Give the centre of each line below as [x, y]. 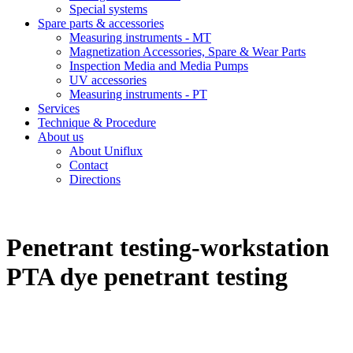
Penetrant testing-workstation [168, 248]
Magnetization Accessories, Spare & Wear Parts [188, 52]
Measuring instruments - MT [140, 37]
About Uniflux [106, 151]
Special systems [108, 9]
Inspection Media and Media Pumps [159, 66]
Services [59, 108]
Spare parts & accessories [101, 23]
